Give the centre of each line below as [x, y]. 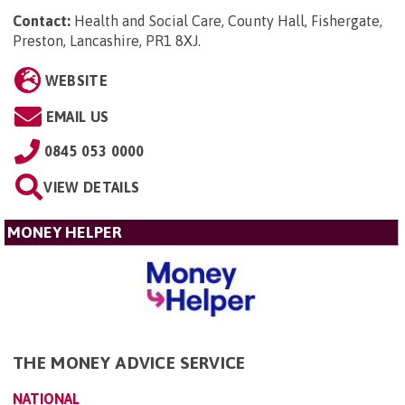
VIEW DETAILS [92, 187]
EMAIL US [77, 116]
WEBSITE [76, 80]
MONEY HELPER [65, 232]
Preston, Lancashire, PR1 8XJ [105, 40]
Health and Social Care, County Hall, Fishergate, [228, 20]
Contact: [42, 20]
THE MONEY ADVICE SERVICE [129, 362]
